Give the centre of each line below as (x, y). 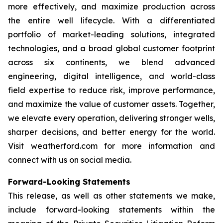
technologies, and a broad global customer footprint (111, 48)
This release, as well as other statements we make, (111, 196)
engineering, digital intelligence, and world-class (111, 76)
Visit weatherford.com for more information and (111, 146)
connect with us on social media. (70, 160)
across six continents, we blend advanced (111, 62)
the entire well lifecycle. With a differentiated (111, 20)
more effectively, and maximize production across (111, 6)
